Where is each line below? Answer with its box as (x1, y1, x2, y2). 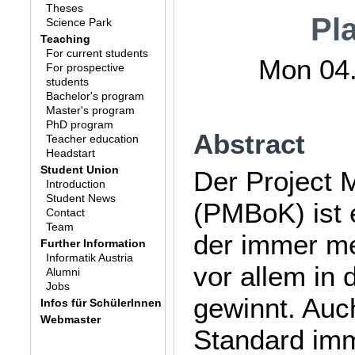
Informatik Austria (45, 251, 133, 264)
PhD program (45, 118, 113, 131)
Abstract (193, 128, 305, 160)
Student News (45, 192, 116, 204)
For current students (45, 47, 148, 59)
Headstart (45, 147, 95, 159)
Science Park (45, 16, 112, 29)
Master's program (45, 104, 135, 116)
